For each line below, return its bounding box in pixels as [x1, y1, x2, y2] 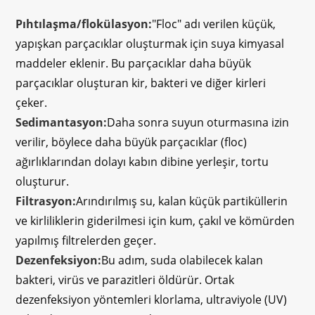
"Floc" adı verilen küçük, [152, 16, 276, 32]
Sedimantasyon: [15, 115, 108, 131]
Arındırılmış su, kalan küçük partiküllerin [76, 193, 288, 210]
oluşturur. [15, 174, 70, 190]
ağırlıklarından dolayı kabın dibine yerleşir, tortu [15, 154, 269, 170]
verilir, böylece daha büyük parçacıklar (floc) [15, 134, 247, 150]
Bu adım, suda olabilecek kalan [101, 252, 264, 269]
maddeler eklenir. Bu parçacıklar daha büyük [15, 56, 252, 72]
